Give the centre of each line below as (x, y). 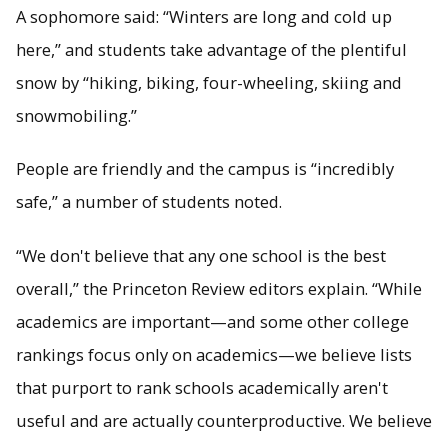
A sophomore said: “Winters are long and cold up (204, 16)
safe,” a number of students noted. (149, 202)
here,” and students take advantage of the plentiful (211, 49)
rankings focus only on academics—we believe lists (214, 354)
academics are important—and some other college (212, 321)
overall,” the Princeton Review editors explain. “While (219, 288)
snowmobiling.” (76, 115)
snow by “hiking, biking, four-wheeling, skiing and (209, 82)
